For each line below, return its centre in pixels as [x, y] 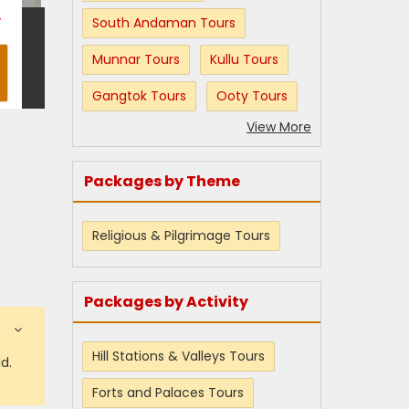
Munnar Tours [136, 59]
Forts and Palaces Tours [168, 393]
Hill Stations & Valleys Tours [178, 356]
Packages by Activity [166, 302]
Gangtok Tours [139, 96]
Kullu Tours [244, 59]
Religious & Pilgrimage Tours [181, 236]
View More [279, 127]
